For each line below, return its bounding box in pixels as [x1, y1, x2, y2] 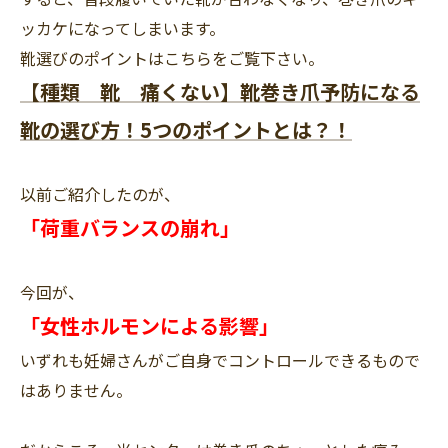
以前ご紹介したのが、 [20, 182, 180, 206]
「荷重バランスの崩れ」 [20, 213, 240, 242]
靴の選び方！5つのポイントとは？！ [20, 115, 352, 144]
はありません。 [20, 378, 132, 402]
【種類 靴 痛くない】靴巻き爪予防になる [20, 77, 420, 106]
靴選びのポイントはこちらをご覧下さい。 [20, 46, 324, 70]
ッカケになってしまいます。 [20, 16, 225, 40]
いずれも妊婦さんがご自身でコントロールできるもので [20, 348, 420, 372]
